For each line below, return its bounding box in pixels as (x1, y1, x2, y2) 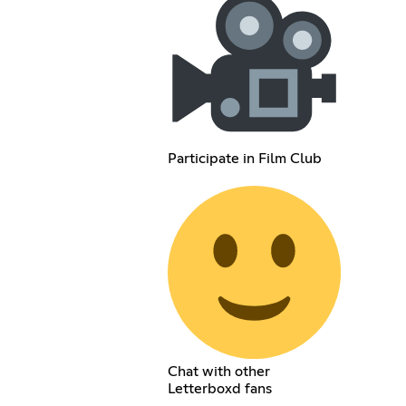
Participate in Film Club (167, 151, 322, 167)
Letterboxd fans (167, 381, 272, 396)
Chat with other (167, 363, 270, 379)
